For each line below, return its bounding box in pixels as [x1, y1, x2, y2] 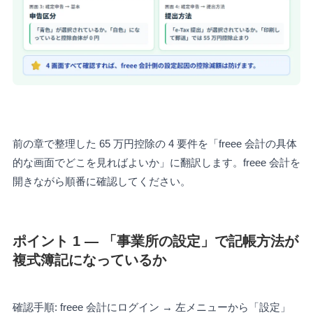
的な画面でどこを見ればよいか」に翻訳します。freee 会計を [12, 156, 300, 169]
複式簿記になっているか [12, 252, 166, 268]
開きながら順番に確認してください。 [12, 175, 191, 188]
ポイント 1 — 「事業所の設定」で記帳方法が [12, 233, 298, 249]
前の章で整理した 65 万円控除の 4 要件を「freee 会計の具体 [12, 138, 297, 150]
